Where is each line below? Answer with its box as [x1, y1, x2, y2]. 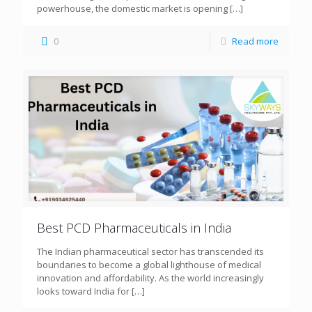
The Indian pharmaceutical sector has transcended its [37, 244, 264, 258]
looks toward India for [37, 284, 130, 297]
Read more [232, 34, 279, 47]
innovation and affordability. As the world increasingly [37, 271, 264, 284]
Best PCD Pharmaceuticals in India [37, 219, 231, 236]
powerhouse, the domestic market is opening [37, 1, 228, 15]
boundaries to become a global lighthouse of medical [37, 258, 261, 271]
